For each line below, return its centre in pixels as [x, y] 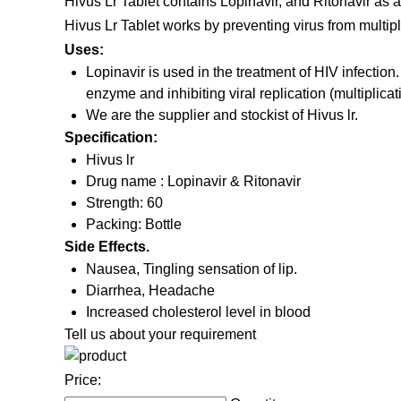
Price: [83, 380]
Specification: [111, 138]
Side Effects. [107, 247]
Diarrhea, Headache [150, 291]
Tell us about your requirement [160, 335]
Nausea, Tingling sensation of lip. [192, 269]
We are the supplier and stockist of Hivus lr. [222, 115]
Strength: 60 [124, 203]
